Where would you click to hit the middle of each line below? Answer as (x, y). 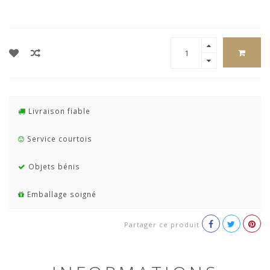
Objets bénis (53, 166)
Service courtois (58, 138)
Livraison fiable (58, 111)
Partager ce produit (162, 224)
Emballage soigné (61, 194)
